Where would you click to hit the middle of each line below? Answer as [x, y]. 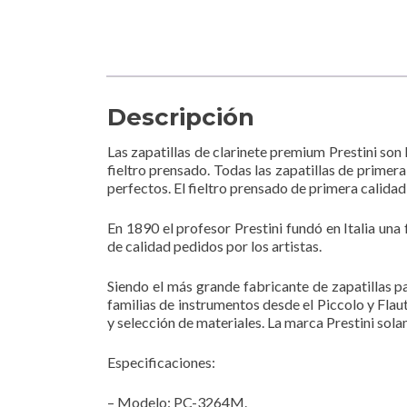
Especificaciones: [161, 362]
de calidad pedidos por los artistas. [214, 245]
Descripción [181, 117]
